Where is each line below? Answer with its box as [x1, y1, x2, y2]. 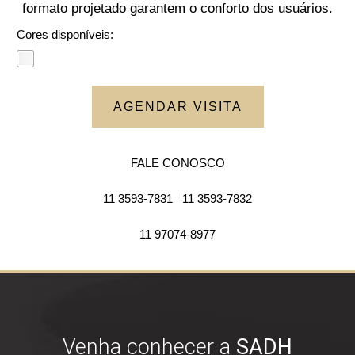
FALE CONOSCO [130, 156, 225, 170]
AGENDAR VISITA [113, 100, 242, 114]
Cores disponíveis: [16, 28, 113, 42]
